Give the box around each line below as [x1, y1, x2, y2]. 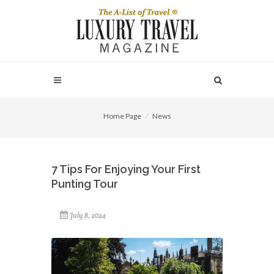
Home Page [103, 111, 141, 120]
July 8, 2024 [70, 211, 106, 220]
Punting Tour [51, 177, 118, 190]
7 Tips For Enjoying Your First [51, 163, 201, 176]
